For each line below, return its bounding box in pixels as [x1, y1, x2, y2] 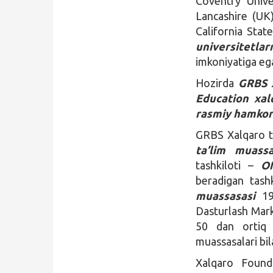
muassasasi [196, 189, 256, 202]
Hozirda [196, 76, 239, 89]
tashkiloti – [196, 158, 261, 171]
